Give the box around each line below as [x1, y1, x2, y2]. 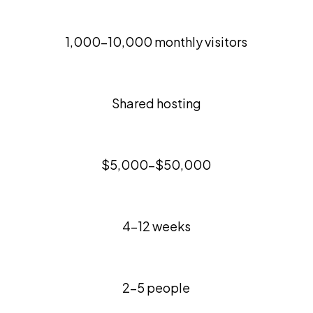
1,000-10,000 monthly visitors [65, 33, 247, 50]
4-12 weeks [122, 217, 191, 234]
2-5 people [122, 279, 190, 296]
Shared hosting [111, 94, 201, 111]
